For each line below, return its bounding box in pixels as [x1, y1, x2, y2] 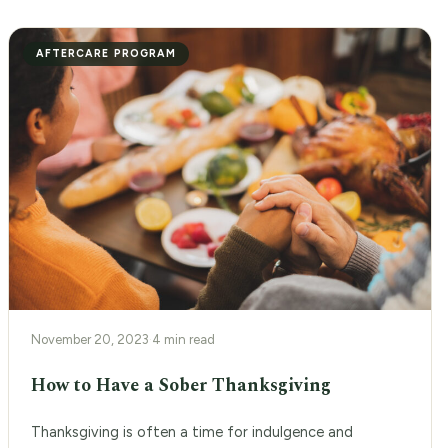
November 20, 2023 [31, 331, 149, 347]
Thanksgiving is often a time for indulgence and [31, 423, 353, 441]
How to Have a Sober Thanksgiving [31, 371, 331, 399]
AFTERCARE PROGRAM [36, 47, 176, 61]
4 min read [152, 331, 215, 347]
